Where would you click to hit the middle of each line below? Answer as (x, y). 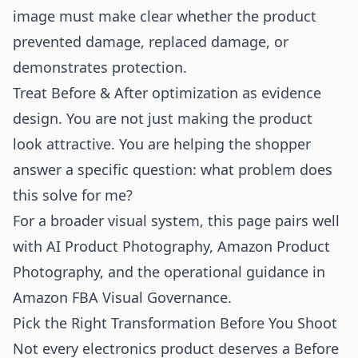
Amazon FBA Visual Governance (120, 297)
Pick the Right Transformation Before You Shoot (175, 323)
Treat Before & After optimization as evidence (167, 93)
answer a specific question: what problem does (173, 169)
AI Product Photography (128, 246)
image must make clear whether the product (165, 16)
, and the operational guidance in (213, 272)
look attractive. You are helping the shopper (162, 144)
